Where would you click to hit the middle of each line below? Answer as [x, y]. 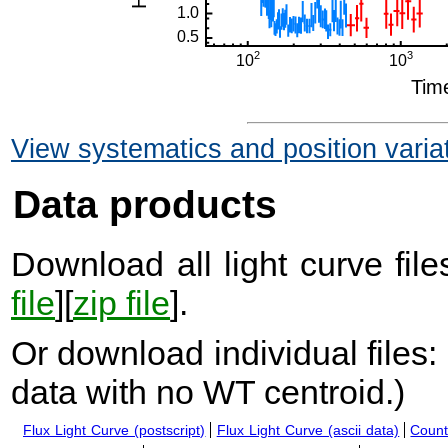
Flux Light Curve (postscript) [114, 430]
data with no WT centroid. [202, 392]
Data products [145, 205]
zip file [121, 303]
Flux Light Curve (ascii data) [308, 430]
